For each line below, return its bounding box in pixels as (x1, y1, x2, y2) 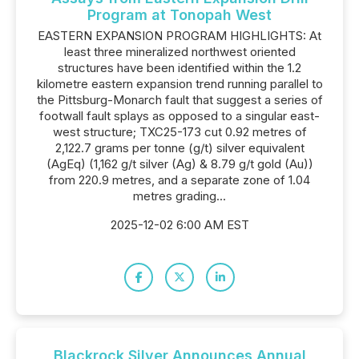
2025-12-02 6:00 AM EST (110, 217, 249, 232)
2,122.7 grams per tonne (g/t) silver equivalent (54, 140, 305, 155)
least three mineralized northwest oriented (63, 44, 296, 59)
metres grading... (133, 188, 226, 204)
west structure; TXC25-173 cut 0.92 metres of (52, 124, 307, 139)
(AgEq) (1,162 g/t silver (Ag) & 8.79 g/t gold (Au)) (46, 156, 313, 171)
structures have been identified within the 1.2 (58, 60, 301, 75)
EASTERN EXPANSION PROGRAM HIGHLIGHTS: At (38, 28, 321, 43)
